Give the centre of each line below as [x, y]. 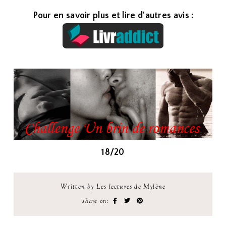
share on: [97, 201]
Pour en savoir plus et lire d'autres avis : [113, 16]
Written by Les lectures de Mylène [113, 187]
